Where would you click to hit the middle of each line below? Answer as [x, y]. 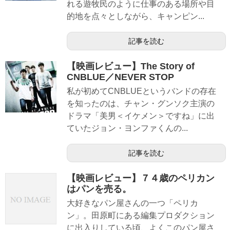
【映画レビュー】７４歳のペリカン [141, 178]
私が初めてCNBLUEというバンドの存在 [141, 91]
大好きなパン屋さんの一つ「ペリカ [132, 203]
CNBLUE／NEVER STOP [120, 77]
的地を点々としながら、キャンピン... [136, 16]
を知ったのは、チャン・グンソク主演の [141, 103]
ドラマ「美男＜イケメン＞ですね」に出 [141, 116]
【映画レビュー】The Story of [131, 66]
